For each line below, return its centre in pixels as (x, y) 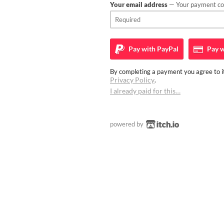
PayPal (167, 48)
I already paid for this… (145, 90)
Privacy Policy (132, 79)
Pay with (141, 48)
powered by (127, 124)
